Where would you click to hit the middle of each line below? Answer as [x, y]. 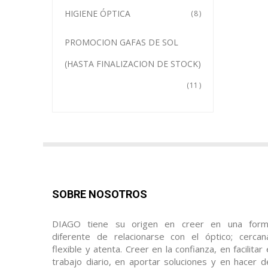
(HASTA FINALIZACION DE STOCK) [133, 64]
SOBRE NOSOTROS [100, 194]
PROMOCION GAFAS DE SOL [121, 42]
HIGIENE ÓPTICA [98, 13]
